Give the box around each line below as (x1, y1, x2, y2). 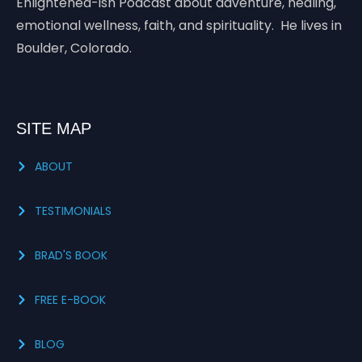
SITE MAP (16, 119, 91, 137)
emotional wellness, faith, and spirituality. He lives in (16, 15, 342, 35)
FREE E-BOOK (34, 291, 106, 308)
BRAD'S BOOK (34, 246, 107, 263)
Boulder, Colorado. (16, 38, 132, 57)
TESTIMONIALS (34, 202, 112, 219)
